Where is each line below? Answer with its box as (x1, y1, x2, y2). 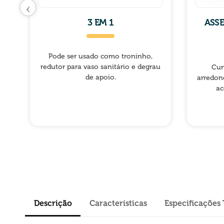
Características (89, 198, 147, 208)
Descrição (33, 198, 72, 208)
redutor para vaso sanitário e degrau (40, 62, 160, 71)
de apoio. (85, 72, 116, 81)
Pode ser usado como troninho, (48, 51, 152, 60)
